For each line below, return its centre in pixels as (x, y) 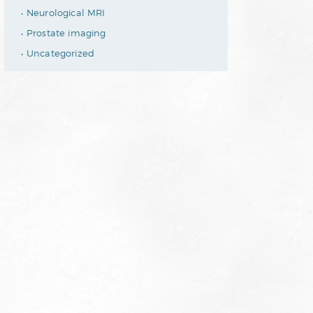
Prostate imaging (66, 33)
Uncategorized (60, 53)
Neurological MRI (66, 13)
